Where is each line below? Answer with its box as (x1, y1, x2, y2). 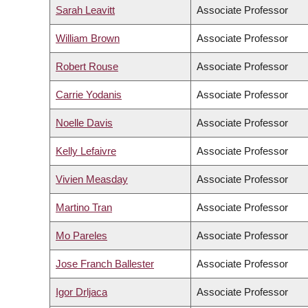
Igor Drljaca (56, 286, 107, 298)
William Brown (56, 32, 120, 45)
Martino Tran (56, 201, 112, 214)
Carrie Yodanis (56, 89, 122, 101)
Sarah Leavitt (56, 4, 115, 16)
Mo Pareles (56, 230, 107, 242)
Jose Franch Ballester (56, 258, 154, 270)
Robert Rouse (56, 60, 118, 73)
